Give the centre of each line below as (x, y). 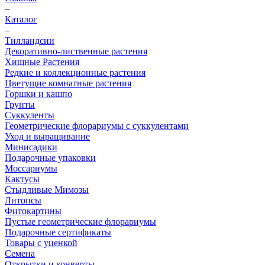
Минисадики (31, 147)
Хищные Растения (42, 62)
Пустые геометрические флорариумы (80, 222)
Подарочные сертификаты (58, 232)
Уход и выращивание (47, 136)
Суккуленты (30, 115)
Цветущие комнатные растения (68, 83)
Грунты (20, 104)
